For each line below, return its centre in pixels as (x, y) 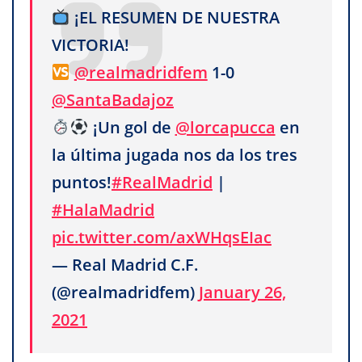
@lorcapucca (225, 127)
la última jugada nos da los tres (175, 154)
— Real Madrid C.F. (125, 264)
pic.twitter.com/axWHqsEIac (162, 237)
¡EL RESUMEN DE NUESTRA (175, 17)
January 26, (242, 292)
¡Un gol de (132, 127)
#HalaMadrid (103, 209)
